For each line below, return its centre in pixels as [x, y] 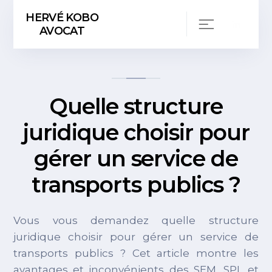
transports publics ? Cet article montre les [136, 253]
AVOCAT [62, 31]
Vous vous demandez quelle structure [136, 220]
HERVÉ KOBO [62, 17]
